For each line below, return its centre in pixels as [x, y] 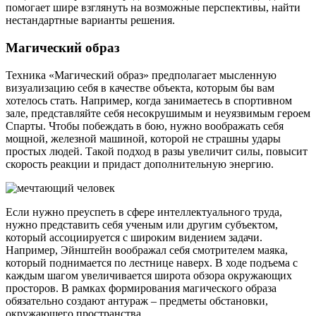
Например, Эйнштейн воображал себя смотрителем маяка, [147, 250]
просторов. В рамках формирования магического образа [141, 288]
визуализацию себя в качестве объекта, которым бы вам [140, 87]
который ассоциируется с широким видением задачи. [134, 237]
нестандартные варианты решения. [90, 20]
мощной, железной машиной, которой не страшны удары [143, 138]
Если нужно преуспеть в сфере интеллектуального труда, [144, 212]
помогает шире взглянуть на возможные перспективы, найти [153, 8]
